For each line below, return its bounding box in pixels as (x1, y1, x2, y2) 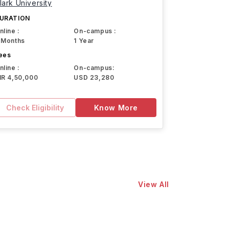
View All (138, 180, 169, 189)
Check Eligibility (6, 103, 64, 112)
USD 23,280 (74, 74, 114, 81)
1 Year (74, 37, 94, 44)
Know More (94, 103, 138, 112)
